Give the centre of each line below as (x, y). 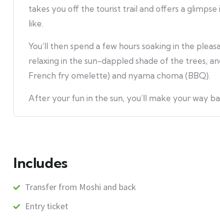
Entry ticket (47, 206)
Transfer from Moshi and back (81, 187)
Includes (41, 163)
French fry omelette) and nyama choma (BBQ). (119, 75)
